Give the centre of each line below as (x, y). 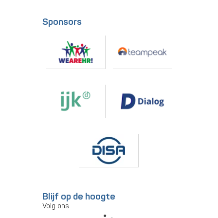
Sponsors (62, 22)
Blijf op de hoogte (79, 197)
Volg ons (56, 206)
